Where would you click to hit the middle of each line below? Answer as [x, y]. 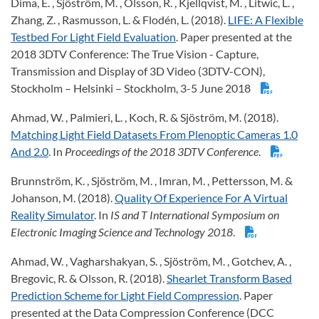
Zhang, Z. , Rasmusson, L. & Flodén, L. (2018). [119, 20]
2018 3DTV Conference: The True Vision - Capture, [135, 54]
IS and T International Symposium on [195, 215]
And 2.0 [30, 152]
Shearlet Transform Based [229, 278]
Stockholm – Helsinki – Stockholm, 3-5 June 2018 [133, 88]
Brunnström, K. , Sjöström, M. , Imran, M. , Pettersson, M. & [152, 181]
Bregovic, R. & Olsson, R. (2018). [89, 278]
